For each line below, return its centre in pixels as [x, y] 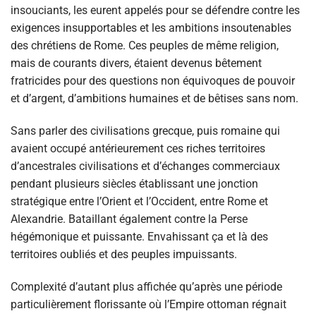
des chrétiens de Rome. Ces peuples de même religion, [145, 46]
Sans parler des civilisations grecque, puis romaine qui [145, 131]
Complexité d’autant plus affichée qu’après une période [146, 287]
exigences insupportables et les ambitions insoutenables [151, 28]
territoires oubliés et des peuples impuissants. [124, 255]
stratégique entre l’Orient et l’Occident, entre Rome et [139, 202]
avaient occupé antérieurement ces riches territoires [138, 149]
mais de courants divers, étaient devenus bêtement [136, 63]
